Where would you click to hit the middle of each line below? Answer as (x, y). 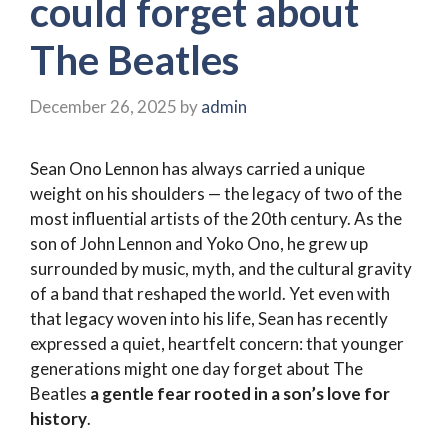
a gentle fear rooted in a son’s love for (240, 394)
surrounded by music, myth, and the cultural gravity (221, 269)
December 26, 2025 (103, 107)
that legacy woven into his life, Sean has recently (209, 319)
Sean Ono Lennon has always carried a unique (197, 169)
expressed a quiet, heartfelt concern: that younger (217, 344)
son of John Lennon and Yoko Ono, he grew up (199, 244)
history (58, 419)
